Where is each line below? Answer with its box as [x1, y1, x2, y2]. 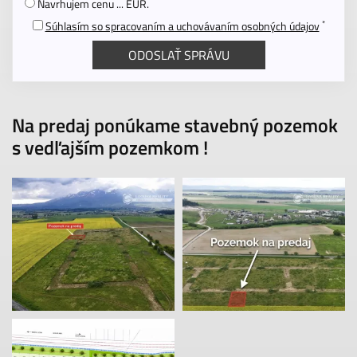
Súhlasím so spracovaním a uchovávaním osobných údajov [45, 18, 320, 34]
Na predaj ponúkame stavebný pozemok [12, 111, 338, 139]
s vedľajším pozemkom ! [12, 133, 208, 162]
